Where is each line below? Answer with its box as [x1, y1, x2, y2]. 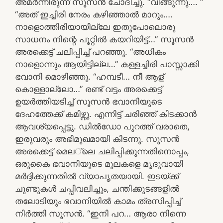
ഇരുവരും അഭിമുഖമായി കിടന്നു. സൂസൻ [15, 133, 179, 144]
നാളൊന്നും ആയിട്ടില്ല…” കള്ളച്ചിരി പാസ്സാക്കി [15, 59, 199, 69]
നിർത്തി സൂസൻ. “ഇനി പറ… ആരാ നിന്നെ [15, 208, 186, 219]
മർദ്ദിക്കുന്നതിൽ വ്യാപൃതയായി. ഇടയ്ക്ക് [15, 171, 179, 181]
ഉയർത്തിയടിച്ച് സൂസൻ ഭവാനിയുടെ [15, 96, 162, 107]
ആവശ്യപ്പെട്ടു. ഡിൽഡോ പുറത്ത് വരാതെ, [15, 121, 190, 131]
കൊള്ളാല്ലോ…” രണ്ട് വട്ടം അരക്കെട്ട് [15, 84, 162, 94]
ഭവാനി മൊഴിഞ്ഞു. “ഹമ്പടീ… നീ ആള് [15, 71, 164, 82]
